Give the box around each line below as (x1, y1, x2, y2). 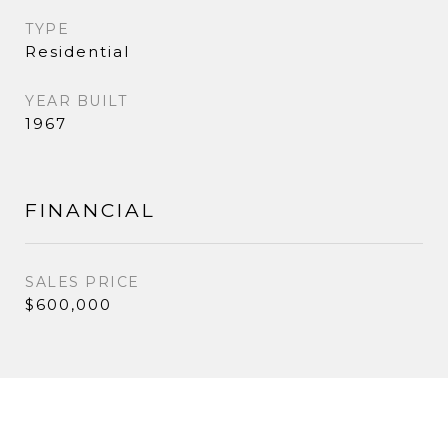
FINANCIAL (25, 198, 156, 222)
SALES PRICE (25, 272, 140, 291)
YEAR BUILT (25, 91, 127, 110)
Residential (25, 41, 130, 61)
